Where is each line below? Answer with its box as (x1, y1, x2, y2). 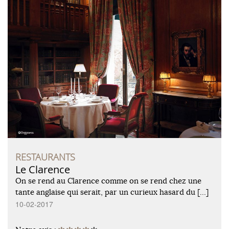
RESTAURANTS (15, 151, 75, 164)
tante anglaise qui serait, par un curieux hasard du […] (15, 187, 209, 197)
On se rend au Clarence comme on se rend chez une (15, 176, 201, 186)
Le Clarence (15, 163, 70, 177)
